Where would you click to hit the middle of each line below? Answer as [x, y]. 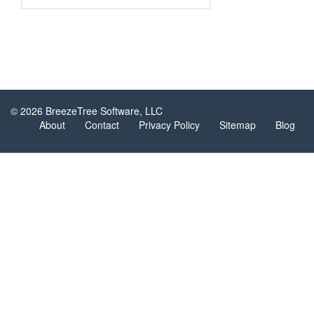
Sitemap [238, 125]
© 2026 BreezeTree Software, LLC [87, 111]
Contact [102, 125]
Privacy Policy [169, 125]
